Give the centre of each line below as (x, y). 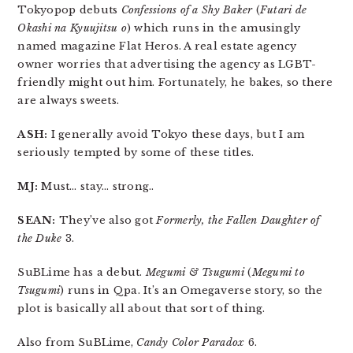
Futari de (283, 10)
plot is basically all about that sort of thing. (141, 308)
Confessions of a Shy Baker (187, 10)
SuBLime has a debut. (82, 272)
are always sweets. (69, 100)
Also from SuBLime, (77, 342)
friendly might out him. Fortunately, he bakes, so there (175, 82)
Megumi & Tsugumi (195, 272)
